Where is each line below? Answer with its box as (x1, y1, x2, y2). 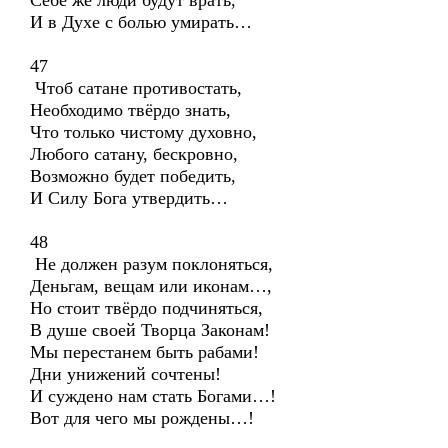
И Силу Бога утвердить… (30, 188, 228, 208)
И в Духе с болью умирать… (30, 12, 252, 32)
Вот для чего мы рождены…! (30, 408, 254, 428)
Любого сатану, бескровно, (30, 144, 238, 164)
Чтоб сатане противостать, (30, 78, 242, 98)
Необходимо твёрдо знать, (30, 100, 231, 120)
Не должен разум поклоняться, (30, 254, 273, 274)
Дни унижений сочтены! (30, 364, 221, 384)
